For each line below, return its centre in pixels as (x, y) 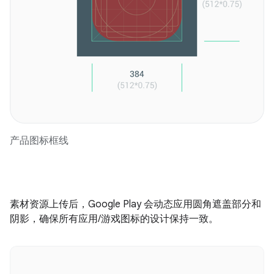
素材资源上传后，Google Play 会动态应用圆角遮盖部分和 (135, 204)
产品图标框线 (39, 141)
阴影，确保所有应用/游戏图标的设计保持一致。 (114, 219)
